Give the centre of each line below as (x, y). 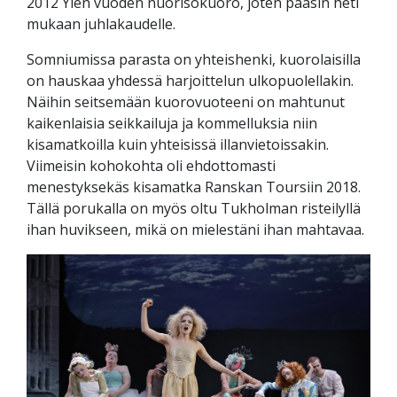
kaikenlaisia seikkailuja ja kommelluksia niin (172, 123)
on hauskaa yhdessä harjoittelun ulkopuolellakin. (190, 80)
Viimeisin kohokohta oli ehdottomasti (151, 165)
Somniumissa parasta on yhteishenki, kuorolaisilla (194, 59)
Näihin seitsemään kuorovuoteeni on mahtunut (186, 101)
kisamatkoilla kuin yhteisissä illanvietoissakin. (178, 144)
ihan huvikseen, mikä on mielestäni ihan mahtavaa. (195, 229)
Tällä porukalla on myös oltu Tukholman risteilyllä (194, 208)
